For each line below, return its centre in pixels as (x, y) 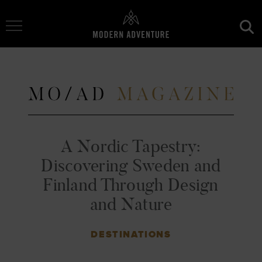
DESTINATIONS (131, 234)
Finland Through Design (131, 184)
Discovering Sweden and (131, 165)
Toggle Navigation (51, 19)
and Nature (131, 204)
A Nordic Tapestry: (131, 146)
